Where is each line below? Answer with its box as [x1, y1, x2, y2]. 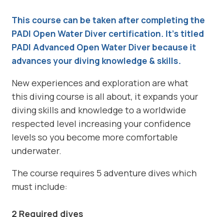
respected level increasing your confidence [12, 117, 191, 129]
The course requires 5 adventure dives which [12, 167, 197, 179]
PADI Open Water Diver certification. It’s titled [12, 27, 204, 39]
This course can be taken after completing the [12, 14, 205, 26]
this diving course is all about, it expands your [12, 90, 198, 102]
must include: [12, 180, 67, 192]
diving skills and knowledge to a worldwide [12, 104, 186, 116]
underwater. [12, 144, 62, 156]
